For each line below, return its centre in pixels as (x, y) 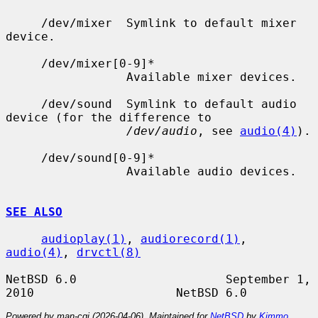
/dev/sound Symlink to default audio (23, 104)
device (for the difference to (109, 117)
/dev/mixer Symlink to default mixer (23, 23)
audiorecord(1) (190, 238)
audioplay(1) (84, 238)
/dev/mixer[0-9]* (23, 63)
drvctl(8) (109, 252)
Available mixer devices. (66, 77)
